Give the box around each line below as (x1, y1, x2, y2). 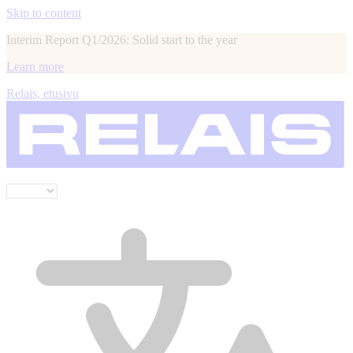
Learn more (6, 60, 64, 73)
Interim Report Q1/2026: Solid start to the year (6, 33, 237, 46)
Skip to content (6, 6, 81, 20)
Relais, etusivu (6, 87, 79, 100)
